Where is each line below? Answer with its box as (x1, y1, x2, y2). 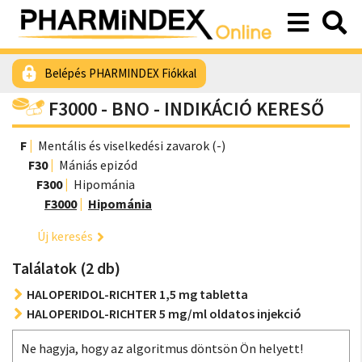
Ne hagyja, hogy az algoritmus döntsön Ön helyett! (21, 340, 303, 356)
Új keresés (37, 228, 93, 244)
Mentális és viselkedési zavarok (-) (38, 137, 225, 154)
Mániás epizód (59, 157, 137, 173)
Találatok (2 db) (12, 258, 120, 278)
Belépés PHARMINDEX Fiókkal (44, 65, 196, 81)
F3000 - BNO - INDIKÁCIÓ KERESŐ (48, 96, 324, 121)
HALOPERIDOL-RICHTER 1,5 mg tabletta (27, 286, 248, 302)
